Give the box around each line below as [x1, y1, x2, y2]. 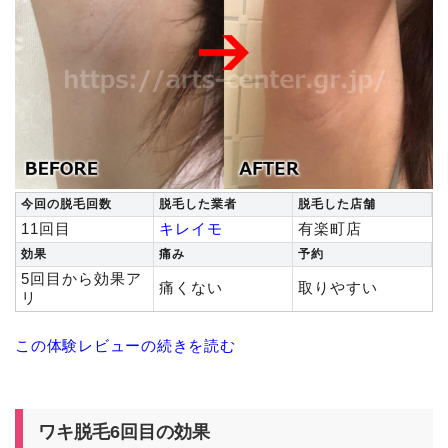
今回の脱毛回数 [21, 196, 112, 211]
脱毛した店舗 [298, 196, 376, 211]
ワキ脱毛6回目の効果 [38, 421, 210, 442]
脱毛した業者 [159, 196, 237, 211]
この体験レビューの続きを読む [15, 336, 236, 354]
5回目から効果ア [21, 269, 142, 287]
